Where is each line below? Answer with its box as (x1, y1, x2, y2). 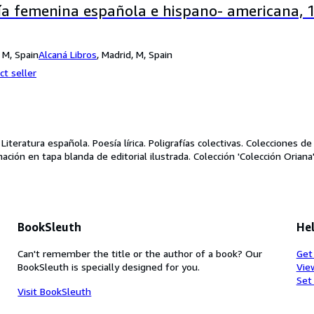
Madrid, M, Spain (102, 48, 172, 60)
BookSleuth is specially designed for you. (18, 260, 200, 273)
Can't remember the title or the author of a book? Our (18, 247, 263, 259)
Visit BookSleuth (18, 285, 92, 297)
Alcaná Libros (39, 48, 97, 60)
